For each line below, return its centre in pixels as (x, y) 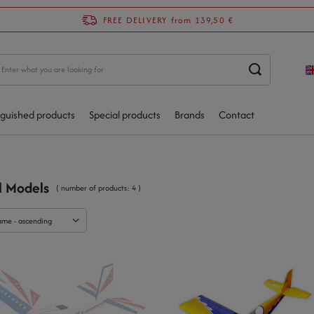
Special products (125, 115)
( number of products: (94, 187)
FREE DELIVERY (135, 20)
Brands (190, 115)
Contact (237, 115)
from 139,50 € (202, 20)
